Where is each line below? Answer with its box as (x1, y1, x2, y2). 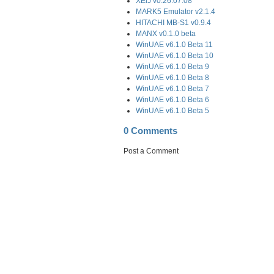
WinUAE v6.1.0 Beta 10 (136, 51, 213, 59)
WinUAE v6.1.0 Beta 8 (136, 73, 209, 81)
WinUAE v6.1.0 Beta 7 (136, 84, 209, 92)
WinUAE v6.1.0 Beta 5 (136, 106, 209, 114)
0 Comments (124, 125, 177, 136)
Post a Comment (124, 147, 179, 155)
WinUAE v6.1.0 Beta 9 (136, 62, 209, 70)
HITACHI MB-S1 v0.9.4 (136, 18, 211, 26)
